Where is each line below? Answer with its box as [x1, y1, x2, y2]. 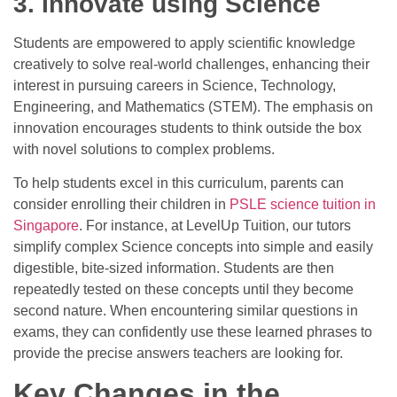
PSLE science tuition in [230, 196, 376, 212]
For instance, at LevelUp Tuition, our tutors [82, 217, 351, 233]
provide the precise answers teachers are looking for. [13, 345, 343, 361]
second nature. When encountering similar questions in [13, 302, 358, 318]
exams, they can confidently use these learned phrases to [13, 323, 372, 339]
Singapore [13, 217, 79, 233]
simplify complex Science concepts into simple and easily [13, 238, 373, 254]
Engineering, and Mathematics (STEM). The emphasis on [13, 98, 373, 114]
